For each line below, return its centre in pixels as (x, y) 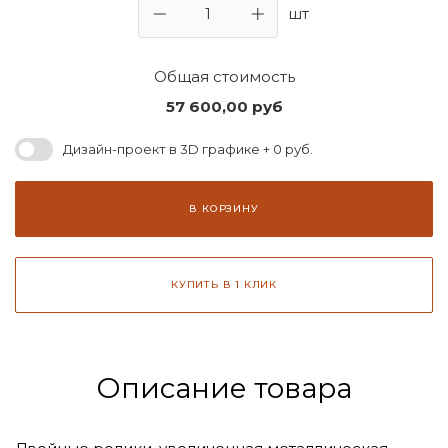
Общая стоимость (224, 76)
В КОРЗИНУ (224, 208)
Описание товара (224, 387)
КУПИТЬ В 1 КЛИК (224, 284)
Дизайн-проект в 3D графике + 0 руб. (188, 149)
